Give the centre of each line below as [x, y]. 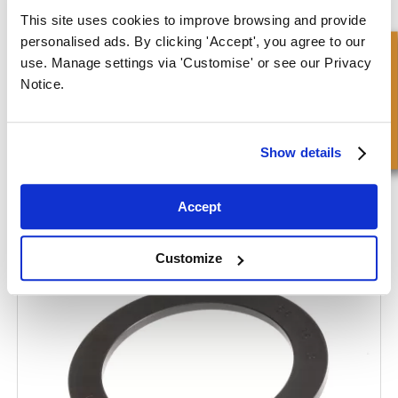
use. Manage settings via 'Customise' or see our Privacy [196, 62]
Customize [189, 259]
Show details [301, 153]
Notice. [43, 84]
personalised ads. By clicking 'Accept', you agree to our [193, 41]
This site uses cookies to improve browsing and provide [193, 20]
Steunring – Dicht [76, 208]
